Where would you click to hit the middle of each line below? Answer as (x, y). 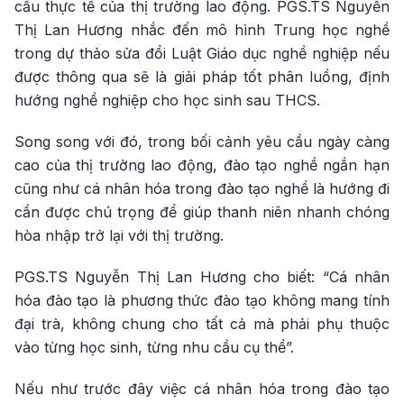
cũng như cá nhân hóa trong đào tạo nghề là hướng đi (202, 188)
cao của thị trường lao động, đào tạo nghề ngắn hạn (202, 165)
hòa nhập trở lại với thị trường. (119, 235)
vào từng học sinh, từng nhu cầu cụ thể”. (154, 347)
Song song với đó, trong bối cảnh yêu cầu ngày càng (202, 141)
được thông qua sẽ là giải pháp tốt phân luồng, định (202, 76)
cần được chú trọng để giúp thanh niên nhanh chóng (202, 211)
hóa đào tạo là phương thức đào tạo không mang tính (202, 300)
